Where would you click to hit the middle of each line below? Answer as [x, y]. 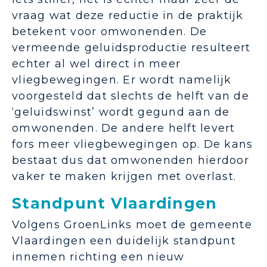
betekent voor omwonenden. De [109, 32]
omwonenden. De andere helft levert [124, 128]
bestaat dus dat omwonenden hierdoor [131, 161]
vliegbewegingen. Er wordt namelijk [122, 80]
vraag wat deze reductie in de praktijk [128, 16]
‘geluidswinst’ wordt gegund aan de [121, 112]
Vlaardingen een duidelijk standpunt [124, 241]
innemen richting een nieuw [98, 257]
